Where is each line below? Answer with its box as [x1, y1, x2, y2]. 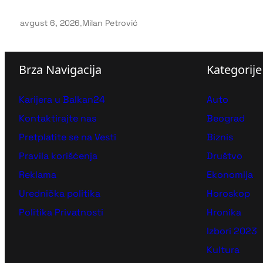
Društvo [207, 149, 242, 162]
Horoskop [207, 187, 250, 200]
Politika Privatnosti [19, 205, 103, 218]
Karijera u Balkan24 [19, 93, 105, 106]
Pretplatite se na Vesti [19, 130, 116, 143]
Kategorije [207, 61, 262, 77]
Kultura [207, 243, 240, 256]
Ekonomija [207, 168, 253, 181]
